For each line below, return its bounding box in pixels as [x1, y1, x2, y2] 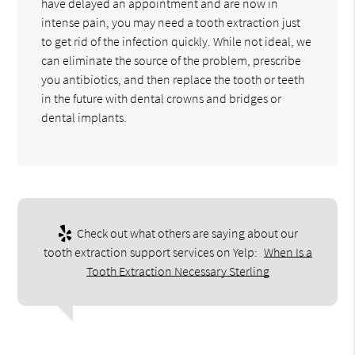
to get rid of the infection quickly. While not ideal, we [41, 32, 312, 49]
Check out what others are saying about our [74, 224, 298, 241]
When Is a [263, 243, 312, 260]
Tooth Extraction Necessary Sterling [86, 262, 269, 279]
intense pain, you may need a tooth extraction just [41, 13, 301, 30]
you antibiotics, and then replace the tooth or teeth [41, 71, 305, 87]
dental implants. [41, 109, 128, 125]
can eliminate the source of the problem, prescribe [41, 52, 302, 68]
